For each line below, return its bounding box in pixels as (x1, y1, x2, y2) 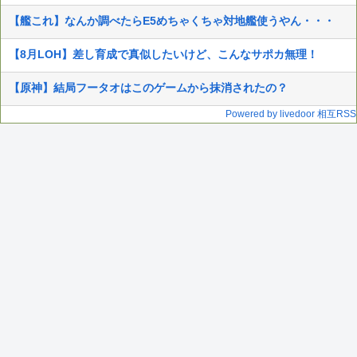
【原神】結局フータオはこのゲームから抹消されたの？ (9, 80, 288, 94)
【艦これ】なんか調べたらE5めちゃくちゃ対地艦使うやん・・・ (9, 14, 335, 27)
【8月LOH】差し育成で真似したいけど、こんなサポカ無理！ (9, 47, 318, 61)
